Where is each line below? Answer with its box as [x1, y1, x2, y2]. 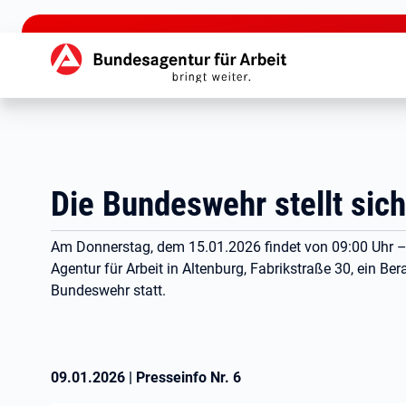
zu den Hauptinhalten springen [4, 5, 199, 23]
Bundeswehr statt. [51, 282, 166, 299]
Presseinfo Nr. [136, 369, 233, 386]
